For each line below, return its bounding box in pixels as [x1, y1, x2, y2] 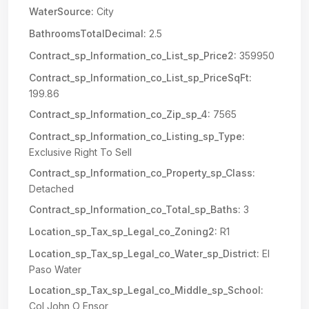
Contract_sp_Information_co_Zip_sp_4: [29, 108, 210, 120]
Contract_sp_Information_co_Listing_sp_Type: [29, 130, 245, 142]
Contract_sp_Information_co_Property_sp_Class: [29, 167, 255, 179]
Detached [29, 183, 74, 195]
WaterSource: [29, 6, 94, 17]
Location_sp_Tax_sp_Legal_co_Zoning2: [29, 226, 217, 237]
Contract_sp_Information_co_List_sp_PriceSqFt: [29, 72, 252, 83]
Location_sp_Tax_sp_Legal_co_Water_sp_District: [29, 248, 259, 259]
